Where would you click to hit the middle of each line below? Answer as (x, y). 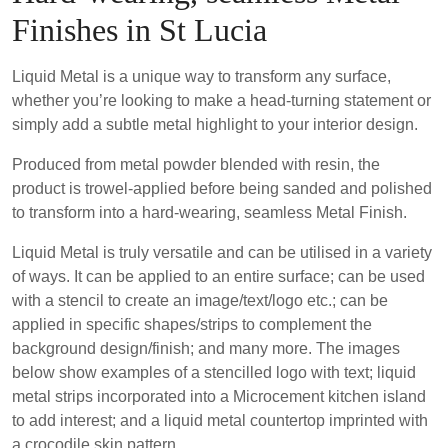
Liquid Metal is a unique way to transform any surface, (201, 77)
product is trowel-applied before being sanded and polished (222, 189)
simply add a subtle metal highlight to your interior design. (215, 125)
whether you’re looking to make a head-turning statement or (221, 101)
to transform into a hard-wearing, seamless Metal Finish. (209, 213)
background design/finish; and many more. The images (206, 349)
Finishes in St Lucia (139, 30)
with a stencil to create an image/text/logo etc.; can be (200, 301)
